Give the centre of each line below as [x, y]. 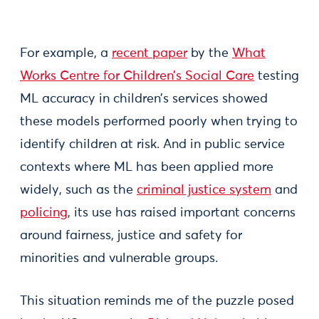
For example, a [66, 53]
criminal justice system [204, 190]
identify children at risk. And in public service [152, 145]
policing [44, 213]
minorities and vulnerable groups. [119, 258]
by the [210, 53]
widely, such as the [78, 190]
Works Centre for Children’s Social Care [137, 76]
